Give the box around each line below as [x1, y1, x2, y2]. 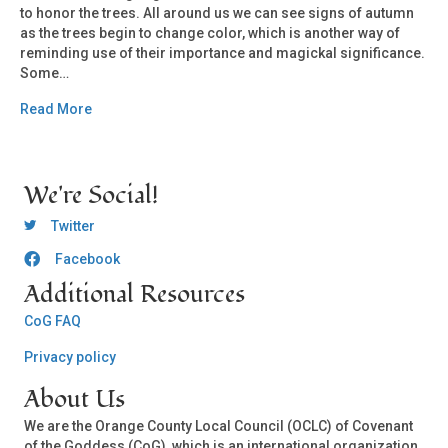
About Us [24, 382, 125, 416]
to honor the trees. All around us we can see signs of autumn [20, 4, 414, 21]
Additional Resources [24, 277, 245, 311]
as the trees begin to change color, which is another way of [20, 24, 400, 41]
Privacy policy [24, 348, 116, 365]
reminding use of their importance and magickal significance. [20, 44, 425, 61]
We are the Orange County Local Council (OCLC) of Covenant [24, 417, 413, 434]
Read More [20, 100, 92, 117]
